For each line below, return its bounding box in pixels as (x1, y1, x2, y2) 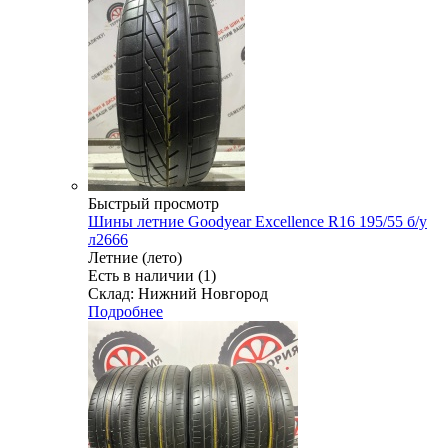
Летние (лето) (88, 248, 182, 266)
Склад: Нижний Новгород (88, 284, 268, 302)
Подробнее (88, 302, 163, 320)
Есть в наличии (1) (88, 266, 216, 284)
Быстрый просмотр (88, 194, 219, 212)
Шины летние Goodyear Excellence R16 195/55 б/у (88, 212, 427, 230)
